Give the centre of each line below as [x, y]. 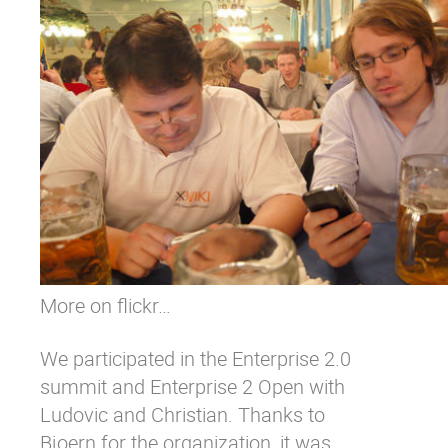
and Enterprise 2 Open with [226, 386]
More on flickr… [105, 305]
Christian [189, 414]
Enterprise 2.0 [291, 358]
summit [73, 386]
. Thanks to [276, 414]
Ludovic [74, 414]
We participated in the [136, 358]
